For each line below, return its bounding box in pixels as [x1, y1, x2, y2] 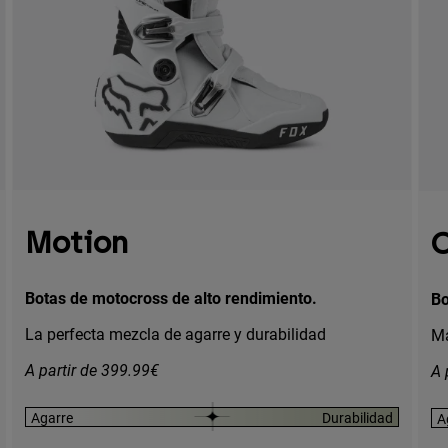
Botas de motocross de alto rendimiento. [25, 287, 317, 309]
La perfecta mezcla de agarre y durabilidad [25, 323, 326, 345]
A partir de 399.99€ [25, 359, 159, 381]
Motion [25, 224, 128, 262]
